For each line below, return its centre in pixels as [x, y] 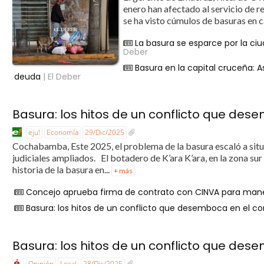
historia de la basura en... [62, 170]
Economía [63, 132]
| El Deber [61, 77]
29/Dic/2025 [105, 132]
